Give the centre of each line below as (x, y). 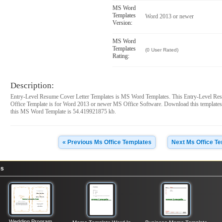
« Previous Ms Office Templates (107, 142)
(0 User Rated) (162, 50)
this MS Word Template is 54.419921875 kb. (63, 111)
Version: (123, 23)
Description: (32, 85)
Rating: (121, 56)
